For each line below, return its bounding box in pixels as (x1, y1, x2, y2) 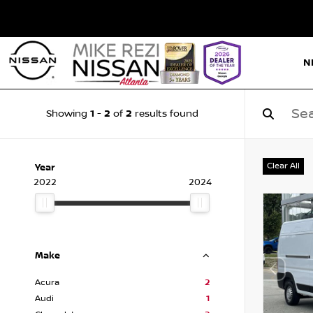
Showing (46, 108, 90, 119)
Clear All (267, 161, 300, 171)
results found (132, 108, 198, 119)
